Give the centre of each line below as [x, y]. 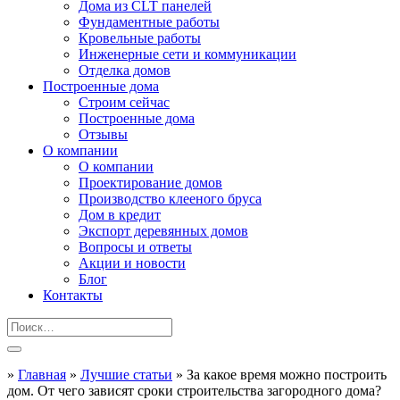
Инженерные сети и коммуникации [187, 54]
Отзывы [103, 134]
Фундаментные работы [149, 22]
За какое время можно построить [287, 375]
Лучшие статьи [126, 375]
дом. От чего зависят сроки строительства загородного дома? [194, 391]
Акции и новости [132, 263]
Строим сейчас [124, 102]
